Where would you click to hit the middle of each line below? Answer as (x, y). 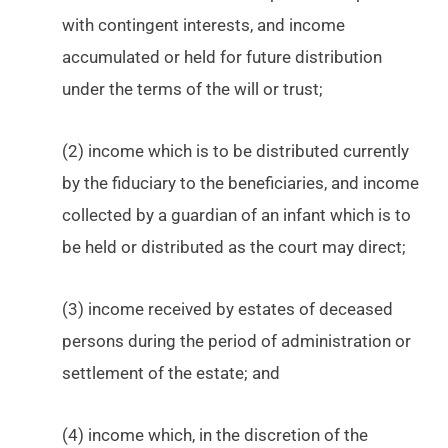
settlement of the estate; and (171, 373)
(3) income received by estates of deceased (228, 309)
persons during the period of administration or (237, 341)
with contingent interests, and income (204, 25)
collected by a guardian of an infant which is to (237, 215)
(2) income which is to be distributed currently (236, 151)
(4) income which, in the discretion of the (215, 435)
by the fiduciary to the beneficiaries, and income (241, 183)
